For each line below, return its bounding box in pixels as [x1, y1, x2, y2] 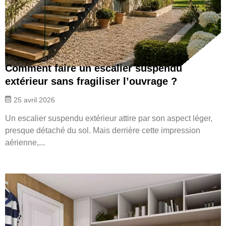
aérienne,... [5, 138, 45, 147]
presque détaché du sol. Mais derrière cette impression [5, 126, 200, 135]
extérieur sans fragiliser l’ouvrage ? [5, 75, 177, 87]
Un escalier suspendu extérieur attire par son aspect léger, [5, 114, 212, 123]
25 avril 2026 [14, 95, 55, 104]
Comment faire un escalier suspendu [5, 62, 182, 74]
